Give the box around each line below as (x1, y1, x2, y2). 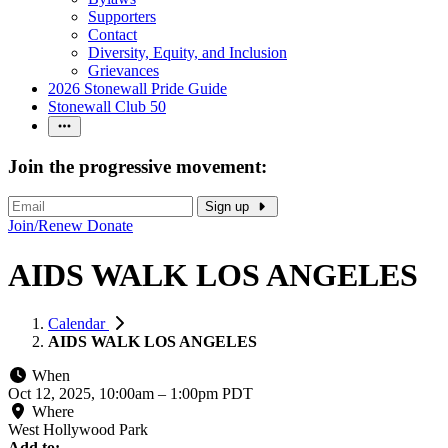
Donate (87, 217, 133, 235)
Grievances (88, 62, 159, 79)
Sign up (205, 199, 249, 215)
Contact (88, 26, 137, 43)
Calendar (48, 315, 109, 333)
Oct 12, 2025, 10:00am (8, 385, 158, 403)
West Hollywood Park (8, 421, 148, 439)
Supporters (88, 8, 156, 25)
